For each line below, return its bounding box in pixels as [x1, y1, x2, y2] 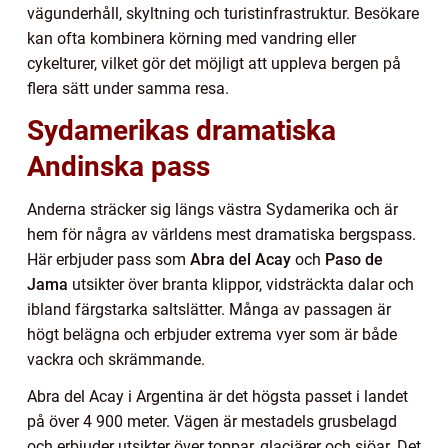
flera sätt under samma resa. [27, 79, 229, 99]
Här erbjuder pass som [27, 250, 190, 270]
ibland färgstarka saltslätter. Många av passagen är [27, 300, 391, 320]
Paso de [325, 250, 383, 270]
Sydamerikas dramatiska [27, 114, 336, 148]
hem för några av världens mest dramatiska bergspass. [27, 225, 416, 245]
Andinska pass [27, 150, 210, 184]
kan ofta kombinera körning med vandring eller [27, 29, 356, 49]
